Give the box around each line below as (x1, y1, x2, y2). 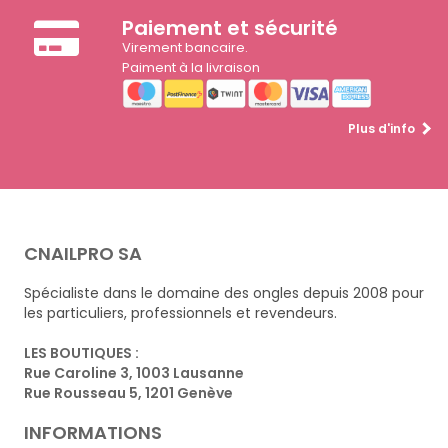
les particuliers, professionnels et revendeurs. (23, 302, 337, 323)
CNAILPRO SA (23, 240, 142, 266)
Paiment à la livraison (121, 57, 260, 77)
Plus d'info (347, 119, 415, 137)
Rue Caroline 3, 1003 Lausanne (23, 362, 244, 383)
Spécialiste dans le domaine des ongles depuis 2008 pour (23, 282, 424, 303)
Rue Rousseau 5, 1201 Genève (23, 382, 233, 403)
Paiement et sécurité (121, 13, 338, 42)
